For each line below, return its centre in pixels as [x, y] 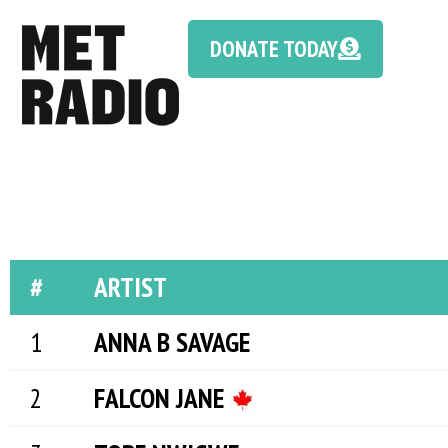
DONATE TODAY [274, 48]
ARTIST [130, 287]
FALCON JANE [162, 398]
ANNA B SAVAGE [172, 342]
